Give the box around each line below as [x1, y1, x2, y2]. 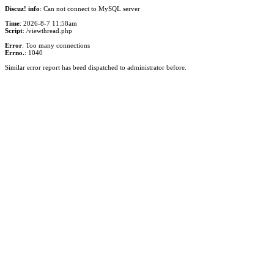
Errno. [5, 49, 24, 56]
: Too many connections [22, 42, 90, 49]
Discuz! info [5, 5, 40, 12]
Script [5, 27, 23, 34]
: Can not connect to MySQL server [40, 5, 140, 12]
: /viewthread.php [23, 27, 72, 34]
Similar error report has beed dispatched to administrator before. [5, 64, 187, 71]
